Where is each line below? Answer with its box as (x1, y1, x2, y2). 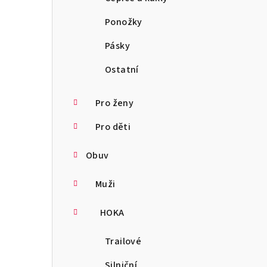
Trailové (105, 234, 142, 248)
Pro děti (95, 120, 131, 133)
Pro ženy (95, 96, 134, 110)
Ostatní (105, 63, 139, 76)
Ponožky (105, 15, 142, 29)
